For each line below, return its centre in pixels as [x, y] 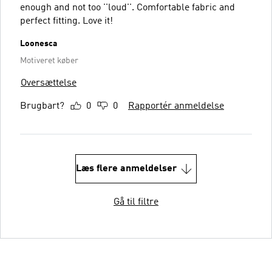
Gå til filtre [136, 202]
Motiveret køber [49, 60]
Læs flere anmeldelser [126, 168]
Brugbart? [42, 106]
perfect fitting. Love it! [66, 21]
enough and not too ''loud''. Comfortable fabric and [127, 8]
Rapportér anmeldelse [176, 106]
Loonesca [39, 43]
